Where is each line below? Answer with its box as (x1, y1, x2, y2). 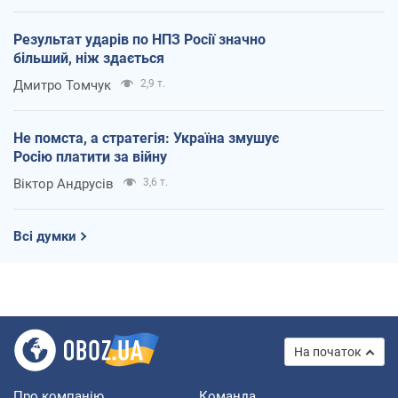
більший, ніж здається (13, 50, 164, 68)
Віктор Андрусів (13, 176, 114, 193)
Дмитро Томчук (13, 77, 111, 94)
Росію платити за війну (13, 148, 167, 166)
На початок (294, 345, 362, 360)
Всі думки (13, 228, 76, 245)
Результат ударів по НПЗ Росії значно (13, 31, 266, 49)
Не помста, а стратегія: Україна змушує (13, 130, 279, 147)
